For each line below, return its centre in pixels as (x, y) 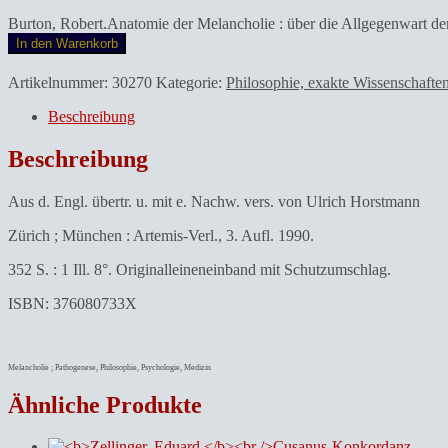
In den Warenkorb (67, 43)
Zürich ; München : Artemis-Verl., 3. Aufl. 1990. (161, 235)
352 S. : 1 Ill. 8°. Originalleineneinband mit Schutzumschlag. (199, 269)
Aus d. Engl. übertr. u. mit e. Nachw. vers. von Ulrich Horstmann (214, 201)
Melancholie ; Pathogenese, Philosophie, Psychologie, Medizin (109, 367)
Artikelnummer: (60, 82)
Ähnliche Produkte (105, 404)
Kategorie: (191, 82)
